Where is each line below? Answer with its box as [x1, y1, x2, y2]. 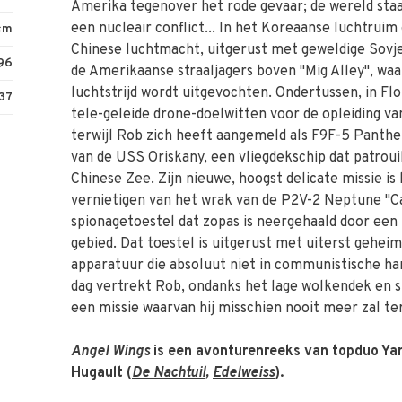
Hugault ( [71, 364, 132, 383]
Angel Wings [71, 343, 150, 362]
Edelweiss [213, 364, 275, 383]
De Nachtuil [132, 364, 205, 383]
